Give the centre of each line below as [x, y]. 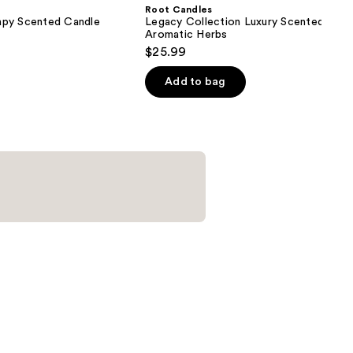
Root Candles [179, 10]
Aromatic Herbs [186, 35]
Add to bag [195, 82]
